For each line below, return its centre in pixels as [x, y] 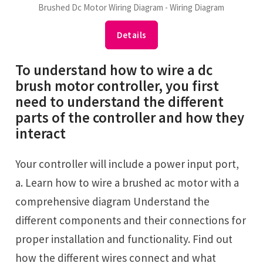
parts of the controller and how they [130, 117]
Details [131, 35]
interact [41, 133]
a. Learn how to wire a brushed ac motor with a [127, 182]
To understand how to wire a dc [114, 70]
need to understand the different [120, 102]
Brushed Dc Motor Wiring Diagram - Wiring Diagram [131, 7]
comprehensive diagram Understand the [113, 201]
